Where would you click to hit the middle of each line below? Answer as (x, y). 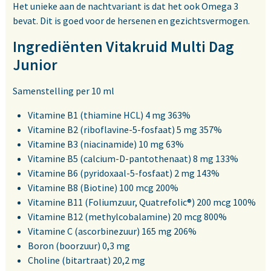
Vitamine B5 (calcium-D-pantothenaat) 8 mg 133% (133, 159)
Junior (35, 65)
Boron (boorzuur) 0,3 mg (79, 246)
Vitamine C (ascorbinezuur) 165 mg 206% (112, 231)
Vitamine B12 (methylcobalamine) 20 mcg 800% (127, 217)
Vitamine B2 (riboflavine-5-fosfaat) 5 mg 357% (125, 130)
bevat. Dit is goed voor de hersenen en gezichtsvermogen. (131, 21)
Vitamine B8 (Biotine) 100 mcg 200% (103, 188)
